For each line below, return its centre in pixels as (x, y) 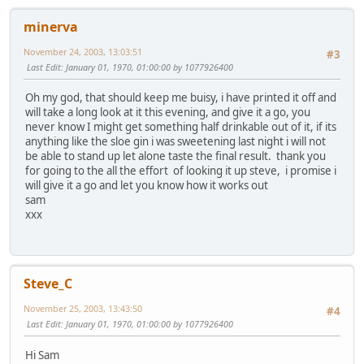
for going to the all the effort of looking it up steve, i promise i (181, 171)
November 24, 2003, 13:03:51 (83, 51)
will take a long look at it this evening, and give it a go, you (168, 113)
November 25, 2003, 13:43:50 (83, 309)
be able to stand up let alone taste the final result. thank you (175, 156)
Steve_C (48, 284)
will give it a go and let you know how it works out (147, 186)
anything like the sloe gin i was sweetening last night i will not (175, 142)
